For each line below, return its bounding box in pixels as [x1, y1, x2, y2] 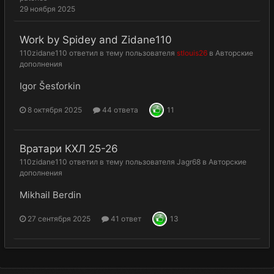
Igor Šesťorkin [20, 80, 81, 92]
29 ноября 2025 [20, 4, 75, 13]
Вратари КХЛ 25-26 [20, 143, 118, 155]
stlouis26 [177, 48, 207, 57]
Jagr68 [177, 157, 201, 166]
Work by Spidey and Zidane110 [20, 34, 172, 46]
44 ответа [100, 105, 138, 114]
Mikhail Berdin [20, 189, 81, 201]
